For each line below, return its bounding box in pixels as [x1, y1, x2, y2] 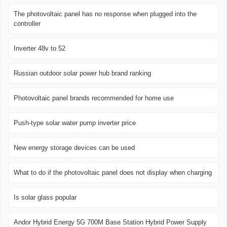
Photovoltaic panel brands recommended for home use [14, 94, 174, 102]
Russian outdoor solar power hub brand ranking [14, 69, 151, 78]
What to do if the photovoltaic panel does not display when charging [14, 169, 212, 177]
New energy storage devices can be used [14, 144, 135, 152]
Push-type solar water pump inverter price [14, 119, 136, 127]
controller [14, 20, 41, 28]
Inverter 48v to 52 [14, 45, 65, 53]
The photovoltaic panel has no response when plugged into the [14, 10, 197, 18]
